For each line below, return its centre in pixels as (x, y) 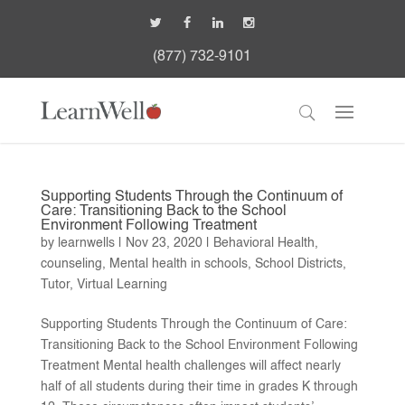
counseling (71, 264)
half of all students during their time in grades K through (199, 387)
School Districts (298, 264)
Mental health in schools (178, 264)
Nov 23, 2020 (164, 244)
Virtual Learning (122, 285)
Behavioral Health (264, 244)
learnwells (86, 244)
